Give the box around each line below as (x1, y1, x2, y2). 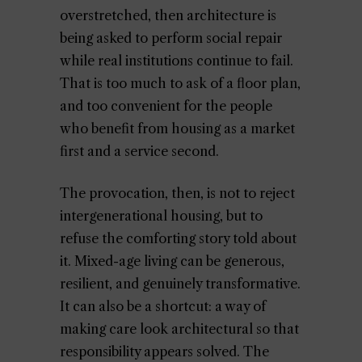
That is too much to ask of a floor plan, (60, 75, 301, 91)
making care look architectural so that (60, 321, 299, 337)
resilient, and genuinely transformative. (60, 276, 301, 292)
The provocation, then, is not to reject (60, 185, 295, 201)
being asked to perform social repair (60, 30, 282, 46)
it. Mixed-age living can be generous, (60, 253, 284, 269)
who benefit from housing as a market (60, 120, 295, 137)
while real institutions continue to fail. (60, 53, 293, 69)
